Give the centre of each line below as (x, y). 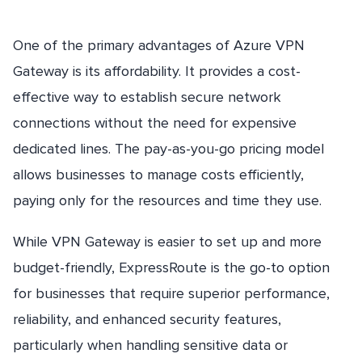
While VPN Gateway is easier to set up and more (167, 242)
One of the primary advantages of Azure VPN (159, 46)
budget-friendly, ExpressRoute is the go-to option (171, 268)
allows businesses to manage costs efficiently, (158, 175)
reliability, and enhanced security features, (147, 320)
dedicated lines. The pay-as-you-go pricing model (168, 149)
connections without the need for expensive (155, 123)
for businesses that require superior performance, (171, 294)
